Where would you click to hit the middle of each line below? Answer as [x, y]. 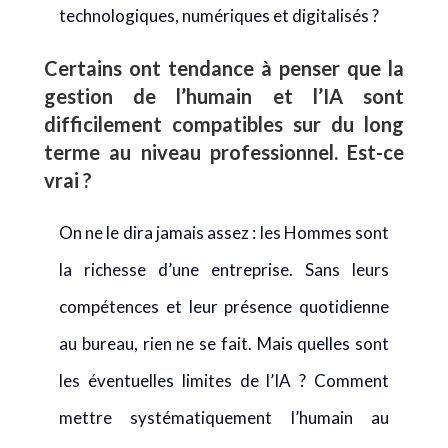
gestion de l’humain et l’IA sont [224, 96]
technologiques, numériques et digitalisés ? [219, 15]
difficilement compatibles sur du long [224, 124]
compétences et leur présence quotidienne [224, 306]
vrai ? [68, 180]
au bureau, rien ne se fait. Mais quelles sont [224, 343]
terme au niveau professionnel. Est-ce [224, 152]
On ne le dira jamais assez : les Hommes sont [224, 232]
